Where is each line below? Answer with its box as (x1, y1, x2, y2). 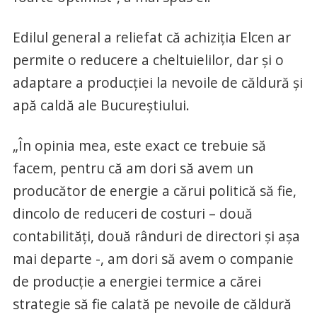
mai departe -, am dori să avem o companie (12, 249, 294, 269)
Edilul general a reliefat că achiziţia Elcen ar (12, 28, 291, 47)
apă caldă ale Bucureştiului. (12, 96, 190, 115)
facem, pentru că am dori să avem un (12, 158, 253, 178)
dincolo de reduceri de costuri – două (12, 204, 253, 224)
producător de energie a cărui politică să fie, (12, 181, 296, 201)
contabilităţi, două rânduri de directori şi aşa (12, 226, 300, 246)
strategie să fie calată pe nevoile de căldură (12, 294, 292, 314)
